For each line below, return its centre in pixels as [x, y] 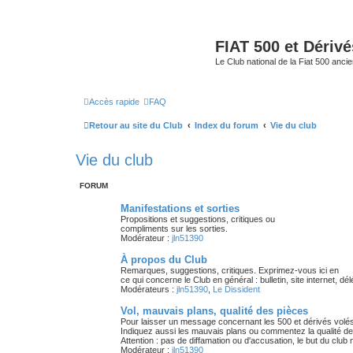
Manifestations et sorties [180, 208]
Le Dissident [236, 289]
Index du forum [227, 125]
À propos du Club [164, 259]
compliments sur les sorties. [174, 228]
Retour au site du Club [136, 125]
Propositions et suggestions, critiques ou [198, 219]
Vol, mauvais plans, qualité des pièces [214, 310]
